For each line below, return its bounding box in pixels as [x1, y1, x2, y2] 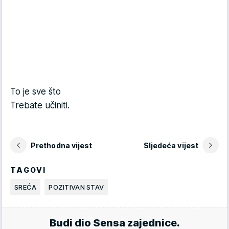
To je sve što [10, 86, 61, 97]
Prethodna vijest [31, 141, 93, 150]
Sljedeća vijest [143, 141, 198, 150]
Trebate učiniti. [10, 100, 70, 110]
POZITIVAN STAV [49, 183, 104, 191]
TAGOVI [10, 166, 47, 174]
